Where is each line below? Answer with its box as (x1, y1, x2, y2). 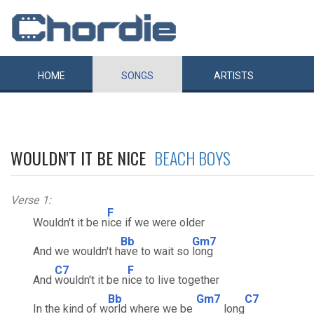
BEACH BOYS (154, 145, 231, 170)
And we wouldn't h (11, 245, 121, 258)
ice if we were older (107, 216, 205, 229)
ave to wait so (121, 245, 192, 258)
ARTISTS (214, 70, 254, 81)
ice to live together (128, 273, 219, 287)
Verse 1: (11, 193, 51, 207)
